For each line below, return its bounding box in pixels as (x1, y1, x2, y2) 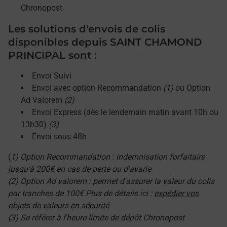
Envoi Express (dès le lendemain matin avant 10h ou (32, 107, 218, 117)
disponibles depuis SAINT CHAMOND (8, 36, 202, 48)
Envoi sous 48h (32, 132, 87, 141)
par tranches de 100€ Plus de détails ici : (8, 188, 154, 198)
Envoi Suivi (32, 71, 71, 81)
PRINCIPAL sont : (8, 49, 97, 61)
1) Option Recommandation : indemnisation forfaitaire (11, 152, 205, 162)
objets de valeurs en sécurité (8, 201, 109, 210)
